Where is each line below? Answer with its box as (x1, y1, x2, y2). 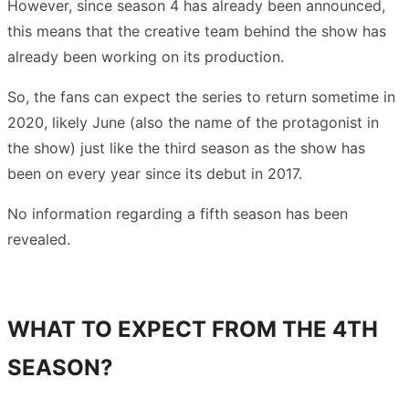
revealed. (7, 229, 70, 248)
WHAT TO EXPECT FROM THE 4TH (7, 315, 378, 342)
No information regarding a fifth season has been (7, 204, 348, 223)
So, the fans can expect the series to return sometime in (7, 87, 395, 106)
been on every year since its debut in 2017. (7, 163, 302, 183)
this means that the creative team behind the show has (7, 21, 386, 40)
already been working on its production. (7, 47, 288, 66)
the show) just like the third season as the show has (7, 138, 365, 157)
